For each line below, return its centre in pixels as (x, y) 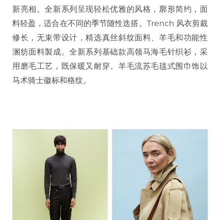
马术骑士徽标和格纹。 (52, 80)
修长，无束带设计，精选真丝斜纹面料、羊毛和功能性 (110, 37)
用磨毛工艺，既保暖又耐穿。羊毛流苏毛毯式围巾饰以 (110, 66)
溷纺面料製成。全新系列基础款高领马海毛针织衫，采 (110, 52)
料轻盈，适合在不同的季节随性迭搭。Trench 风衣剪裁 (110, 23)
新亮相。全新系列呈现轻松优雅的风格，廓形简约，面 (110, 9)
